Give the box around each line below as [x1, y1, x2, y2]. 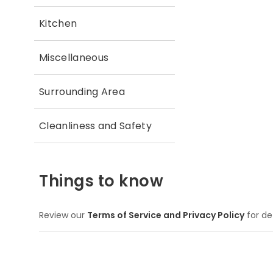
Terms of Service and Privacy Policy [87, 208, 244, 221]
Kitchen [39, 16, 77, 30]
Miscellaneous [39, 50, 109, 65]
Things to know [39, 169, 164, 192]
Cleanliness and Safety [39, 118, 152, 133]
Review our [39, 208, 87, 221]
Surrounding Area [39, 84, 126, 99]
